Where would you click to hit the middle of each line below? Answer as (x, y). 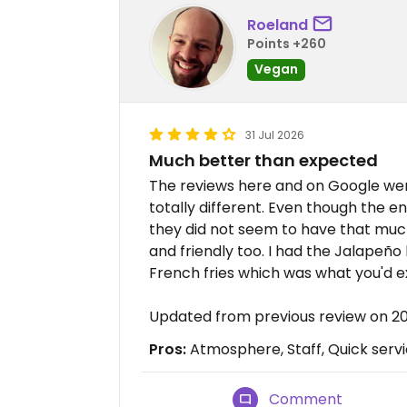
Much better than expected (263, 160)
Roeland (278, 25)
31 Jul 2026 (275, 135)
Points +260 (287, 43)
